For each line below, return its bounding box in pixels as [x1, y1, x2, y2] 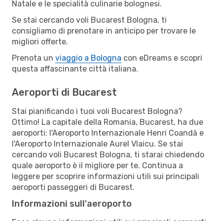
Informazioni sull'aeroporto [12, 198, 132, 209]
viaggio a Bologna [55, 53, 121, 63]
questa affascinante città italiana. [12, 64, 138, 74]
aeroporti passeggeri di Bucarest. [12, 182, 135, 192]
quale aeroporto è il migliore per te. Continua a [12, 160, 183, 170]
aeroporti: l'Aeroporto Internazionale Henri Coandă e [12, 128, 204, 138]
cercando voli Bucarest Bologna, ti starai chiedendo [12, 149, 204, 159]
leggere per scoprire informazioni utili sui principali [12, 171, 199, 181]
